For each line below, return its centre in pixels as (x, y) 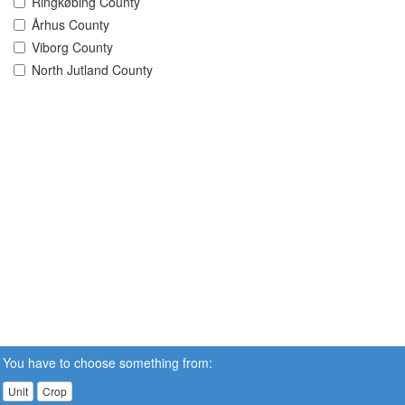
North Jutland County (92, 70)
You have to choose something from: (108, 362)
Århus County (71, 25)
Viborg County (72, 47)
